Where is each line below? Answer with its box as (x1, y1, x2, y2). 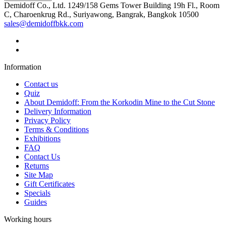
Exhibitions (24, 134, 61, 143)
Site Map (24, 170, 53, 179)
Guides (24, 197, 47, 206)
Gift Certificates (24, 179, 75, 188)
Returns (24, 161, 49, 170)
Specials (24, 188, 50, 197)
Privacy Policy (24, 116, 71, 125)
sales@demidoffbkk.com (4, 19, 83, 28)
